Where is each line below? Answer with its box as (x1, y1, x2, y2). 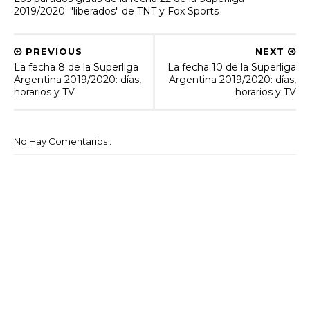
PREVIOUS (22, 46, 82, 57)
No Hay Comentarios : (14, 136, 111, 147)
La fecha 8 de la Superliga (14, 61, 138, 74)
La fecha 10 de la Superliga (167, 61, 296, 74)
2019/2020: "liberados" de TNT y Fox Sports (14, 4, 219, 17)
